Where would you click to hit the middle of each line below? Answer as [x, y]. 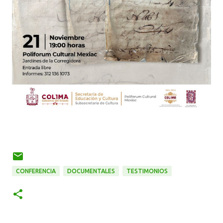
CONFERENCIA [36, 171]
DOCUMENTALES [91, 171]
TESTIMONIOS [147, 171]
